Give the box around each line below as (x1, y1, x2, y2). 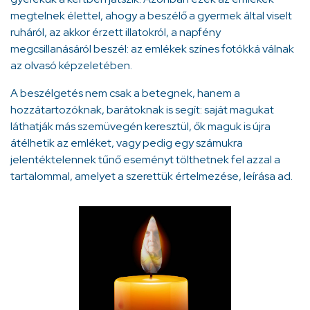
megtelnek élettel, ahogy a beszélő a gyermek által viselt (10, 8, 292, 24)
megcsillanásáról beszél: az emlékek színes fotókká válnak (10, 42, 294, 57)
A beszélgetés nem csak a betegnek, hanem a (10, 86, 240, 101)
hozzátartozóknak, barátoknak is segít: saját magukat (10, 102, 274, 118)
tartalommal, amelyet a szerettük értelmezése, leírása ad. (10, 169, 293, 184)
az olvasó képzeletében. (10, 58, 132, 73)
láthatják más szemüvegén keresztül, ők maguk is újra (10, 119, 271, 134)
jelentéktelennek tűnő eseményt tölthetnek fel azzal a (10, 152, 280, 167)
